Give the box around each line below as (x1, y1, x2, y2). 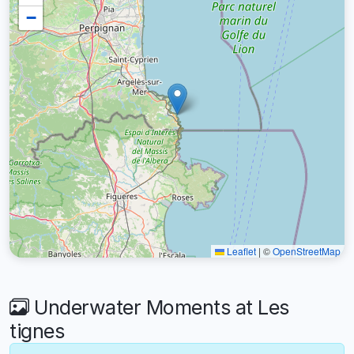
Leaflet (224, 243, 256, 258)
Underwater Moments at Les (28, 295, 289, 319)
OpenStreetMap (273, 243, 341, 258)
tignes (9, 318, 64, 343)
